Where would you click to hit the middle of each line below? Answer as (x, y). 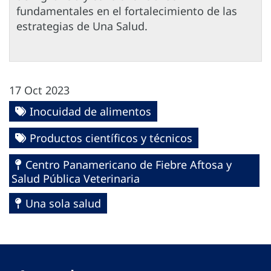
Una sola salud (63, 204)
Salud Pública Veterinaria (76, 179)
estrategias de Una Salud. (82, 26)
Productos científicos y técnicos (111, 138)
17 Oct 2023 (39, 90)
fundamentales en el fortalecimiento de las (127, 11)
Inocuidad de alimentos (90, 112)
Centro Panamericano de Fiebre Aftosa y (129, 165)
